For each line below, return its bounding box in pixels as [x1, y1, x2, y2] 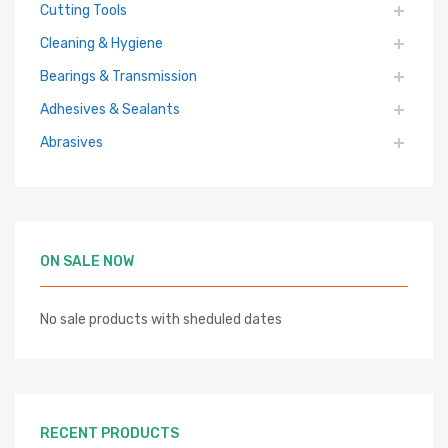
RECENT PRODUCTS [40, 425, 179, 442]
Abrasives [40, 134, 103, 151]
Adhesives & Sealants [40, 101, 180, 118]
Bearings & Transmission [40, 68, 197, 85]
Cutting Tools [40, 2, 127, 19]
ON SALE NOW [40, 253, 134, 270]
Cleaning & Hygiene [40, 35, 163, 52]
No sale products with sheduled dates [40, 311, 282, 328]
